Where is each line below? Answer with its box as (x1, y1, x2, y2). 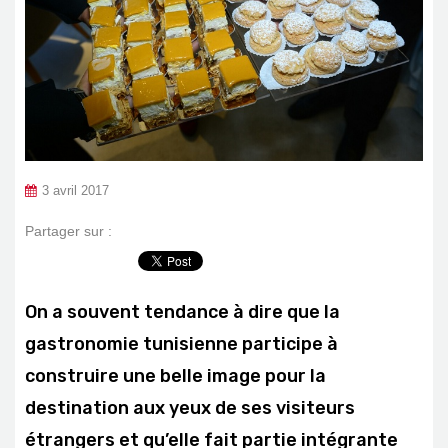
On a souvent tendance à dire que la (25, 300, 340, 323)
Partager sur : (25, 222, 112, 239)
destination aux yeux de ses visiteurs (25, 396, 355, 419)
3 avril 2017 (42, 183, 109, 198)
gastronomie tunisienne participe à (25, 332, 338, 355)
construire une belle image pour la (25, 364, 326, 387)
